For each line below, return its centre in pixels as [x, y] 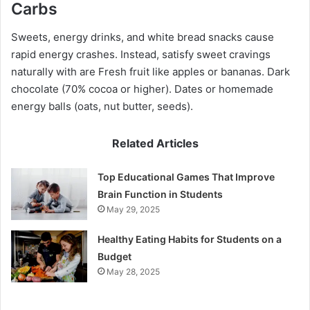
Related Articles [155, 143]
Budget [115, 256]
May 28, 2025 [134, 271]
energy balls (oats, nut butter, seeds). [102, 106]
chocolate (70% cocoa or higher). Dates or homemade [142, 89]
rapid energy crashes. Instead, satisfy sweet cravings [141, 54]
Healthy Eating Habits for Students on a [190, 239]
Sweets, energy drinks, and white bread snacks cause [143, 37]
